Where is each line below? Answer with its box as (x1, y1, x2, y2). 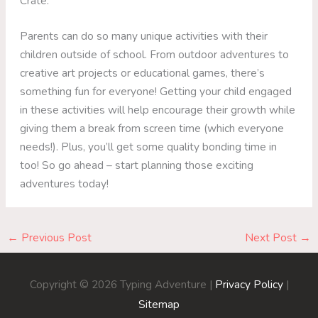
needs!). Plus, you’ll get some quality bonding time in (20, 139, 278, 155)
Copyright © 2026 (29, 276, 120, 292)
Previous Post (18, 229, 92, 245)
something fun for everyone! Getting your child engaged (20, 84, 292, 99)
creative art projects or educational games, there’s (20, 65, 265, 81)
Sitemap (138, 296, 180, 312)
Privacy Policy (214, 276, 283, 292)
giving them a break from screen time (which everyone (20, 121, 285, 136)
